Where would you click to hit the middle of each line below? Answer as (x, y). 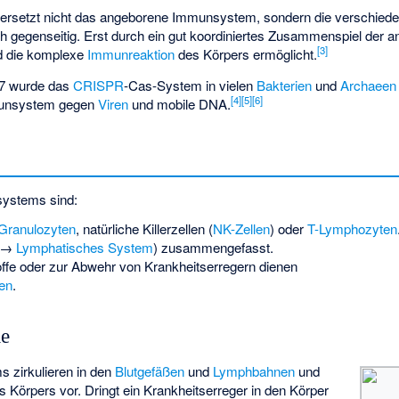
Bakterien (285, 85)
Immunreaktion (131, 54)
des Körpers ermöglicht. (246, 54)
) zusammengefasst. (213, 248)
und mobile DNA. (180, 103)
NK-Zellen (241, 229)
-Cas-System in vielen (191, 85)
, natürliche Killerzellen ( (144, 229)
